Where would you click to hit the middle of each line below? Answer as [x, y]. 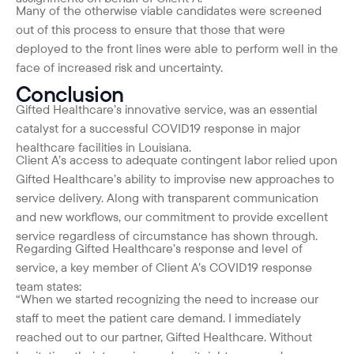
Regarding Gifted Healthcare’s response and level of [159, 249]
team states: [49, 286]
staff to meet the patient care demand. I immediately [158, 318]
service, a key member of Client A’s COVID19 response [164, 267]
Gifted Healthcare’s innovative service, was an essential [167, 109]
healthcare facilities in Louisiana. [104, 147]
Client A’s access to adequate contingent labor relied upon [177, 160]
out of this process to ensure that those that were [151, 29]
